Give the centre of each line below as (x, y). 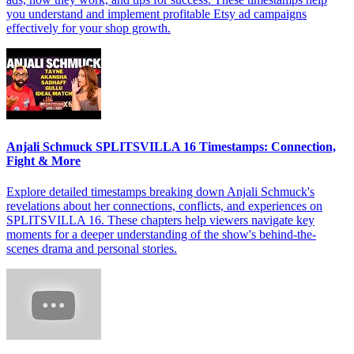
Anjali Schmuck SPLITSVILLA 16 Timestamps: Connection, (171, 146)
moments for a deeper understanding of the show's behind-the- (161, 235)
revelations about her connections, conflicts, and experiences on (164, 206)
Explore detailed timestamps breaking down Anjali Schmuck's (160, 192)
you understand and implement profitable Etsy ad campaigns (156, 14)
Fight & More (43, 160)
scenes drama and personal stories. (92, 249)
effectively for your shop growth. (88, 28)
